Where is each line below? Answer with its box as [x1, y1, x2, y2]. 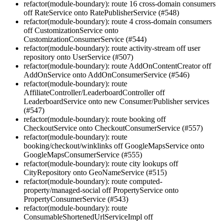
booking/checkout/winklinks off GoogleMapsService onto [24, 141, 204, 150]
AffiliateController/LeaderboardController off [24, 88, 165, 97]
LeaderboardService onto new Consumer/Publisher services [24, 97, 209, 106]
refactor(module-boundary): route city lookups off [24, 159, 178, 168]
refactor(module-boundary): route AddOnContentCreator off [24, 61, 211, 70]
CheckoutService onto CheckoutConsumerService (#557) [24, 123, 203, 132]
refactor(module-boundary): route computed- [24, 177, 162, 185]
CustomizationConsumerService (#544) [24, 35, 147, 43]
